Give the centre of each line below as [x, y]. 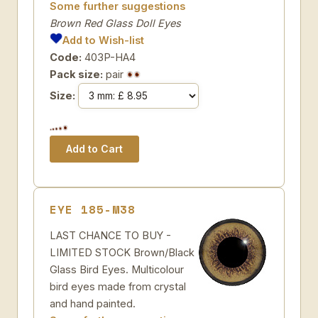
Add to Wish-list [104, 40]
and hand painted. [93, 303]
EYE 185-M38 [93, 209]
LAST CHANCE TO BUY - [110, 235]
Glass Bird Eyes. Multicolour [117, 269]
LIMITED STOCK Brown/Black [122, 252]
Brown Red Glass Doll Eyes [115, 23]
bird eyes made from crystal [118, 286]
